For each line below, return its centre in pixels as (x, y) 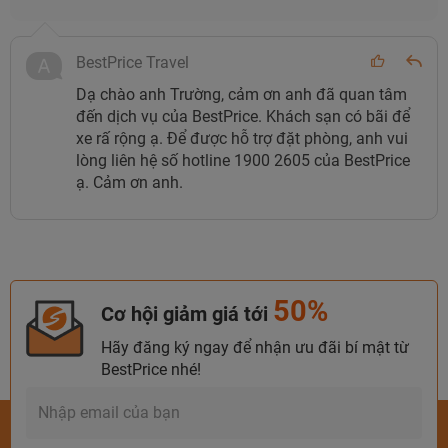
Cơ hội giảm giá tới (187, 313)
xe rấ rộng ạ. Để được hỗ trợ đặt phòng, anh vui (242, 138)
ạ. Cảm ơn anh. (131, 182)
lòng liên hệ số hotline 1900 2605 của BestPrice (243, 160)
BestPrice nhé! (151, 369)
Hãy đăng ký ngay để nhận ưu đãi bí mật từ (255, 347)
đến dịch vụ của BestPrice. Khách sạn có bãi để (243, 116)
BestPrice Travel (132, 62)
